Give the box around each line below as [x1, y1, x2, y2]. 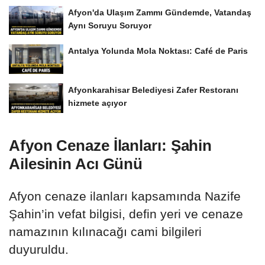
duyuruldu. [9, 243, 69, 257]
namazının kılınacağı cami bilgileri [9, 225, 202, 239]
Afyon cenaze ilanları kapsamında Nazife [9, 189, 241, 203]
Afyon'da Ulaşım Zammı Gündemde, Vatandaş [68, 7, 251, 17]
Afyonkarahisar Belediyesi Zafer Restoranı [68, 85, 238, 95]
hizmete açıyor [68, 98, 127, 108]
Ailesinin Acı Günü [9, 155, 143, 173]
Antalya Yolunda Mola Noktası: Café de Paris [68, 46, 248, 56]
